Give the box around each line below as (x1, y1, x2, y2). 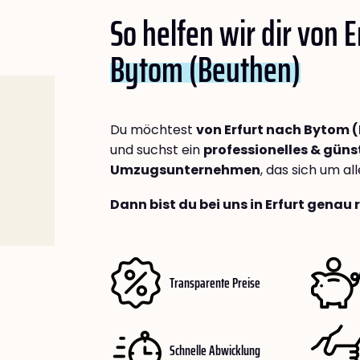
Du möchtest (110, 121, 196, 140)
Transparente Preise (170, 271, 260, 294)
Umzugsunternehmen (110, 161, 260, 180)
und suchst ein (110, 141, 203, 160)
